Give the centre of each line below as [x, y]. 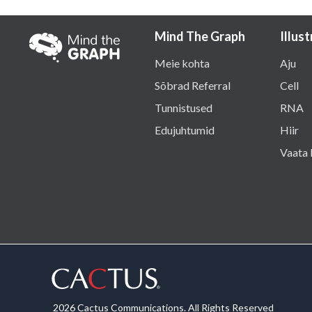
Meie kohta [182, 63]
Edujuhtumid [185, 130]
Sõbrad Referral [193, 86]
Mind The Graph [200, 37]
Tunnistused [184, 108]
